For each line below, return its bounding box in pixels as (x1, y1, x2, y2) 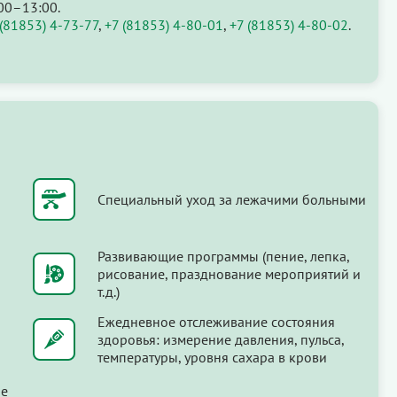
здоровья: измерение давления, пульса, (97, 330, 344, 348)
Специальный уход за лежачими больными (97, 190, 366, 208)
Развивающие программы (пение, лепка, (97, 246, 349, 265)
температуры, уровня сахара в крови (97, 347, 327, 366)
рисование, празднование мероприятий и (97, 264, 361, 283)
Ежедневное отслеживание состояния (97, 312, 335, 331)
